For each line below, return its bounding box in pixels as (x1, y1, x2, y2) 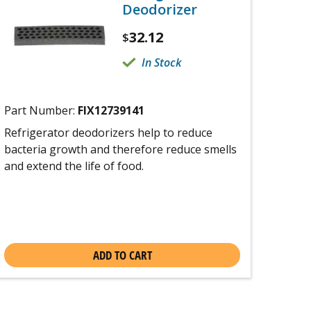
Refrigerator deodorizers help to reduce (4, 125, 212, 140)
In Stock (142, 55, 181, 70)
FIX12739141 (78, 103, 144, 118)
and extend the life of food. (4, 158, 144, 174)
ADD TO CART (92, 247, 152, 263)
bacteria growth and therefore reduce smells (4, 142, 237, 157)
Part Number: (4, 103, 78, 118)
